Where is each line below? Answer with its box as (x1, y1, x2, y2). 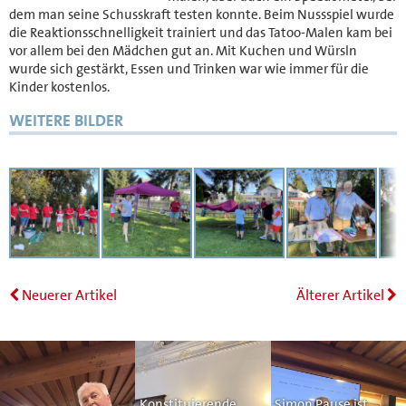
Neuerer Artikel (19, 285, 117, 304)
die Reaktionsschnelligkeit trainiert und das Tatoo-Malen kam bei (9, 24, 392, 42)
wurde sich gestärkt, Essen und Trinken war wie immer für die (9, 60, 369, 78)
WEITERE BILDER (9, 110, 123, 132)
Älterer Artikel (296, 285, 387, 304)
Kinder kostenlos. (9, 78, 110, 96)
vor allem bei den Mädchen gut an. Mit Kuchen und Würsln (9, 42, 357, 60)
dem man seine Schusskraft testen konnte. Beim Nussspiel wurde (9, 5, 394, 24)
